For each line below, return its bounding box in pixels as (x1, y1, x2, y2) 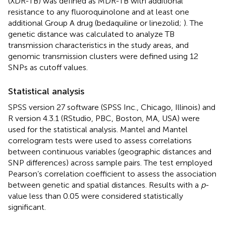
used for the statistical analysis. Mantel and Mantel (8, 124, 188, 134)
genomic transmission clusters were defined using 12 (8, 51, 198, 61)
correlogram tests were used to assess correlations (8, 135, 192, 145)
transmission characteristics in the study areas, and (8, 40, 189, 50)
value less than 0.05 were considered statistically (8, 191, 183, 201)
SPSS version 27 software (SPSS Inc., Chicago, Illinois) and (8, 102, 215, 112)
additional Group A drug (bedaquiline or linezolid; (8, 18, 184, 28)
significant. (8, 202, 46, 212)
